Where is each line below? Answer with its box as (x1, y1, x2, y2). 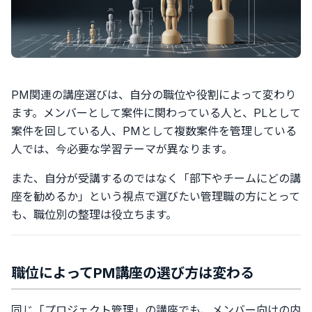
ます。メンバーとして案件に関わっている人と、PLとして (11, 106, 301, 120)
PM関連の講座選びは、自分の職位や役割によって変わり (11, 88, 296, 102)
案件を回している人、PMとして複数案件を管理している (11, 124, 297, 138)
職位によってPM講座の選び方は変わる (11, 265, 254, 281)
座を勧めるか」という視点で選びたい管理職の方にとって (11, 189, 300, 203)
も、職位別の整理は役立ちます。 (11, 208, 177, 221)
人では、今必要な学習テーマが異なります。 (11, 142, 233, 156)
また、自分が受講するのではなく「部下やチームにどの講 (11, 171, 301, 185)
